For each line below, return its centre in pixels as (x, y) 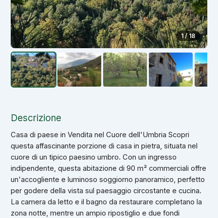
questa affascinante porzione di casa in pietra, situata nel (104, 146)
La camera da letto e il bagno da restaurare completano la (107, 202)
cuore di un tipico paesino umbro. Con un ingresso (94, 157)
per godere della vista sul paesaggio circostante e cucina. (106, 191)
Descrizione (36, 118)
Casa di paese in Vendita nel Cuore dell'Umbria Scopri (100, 135)
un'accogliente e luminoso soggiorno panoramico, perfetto (108, 179)
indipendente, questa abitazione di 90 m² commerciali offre (109, 168)
